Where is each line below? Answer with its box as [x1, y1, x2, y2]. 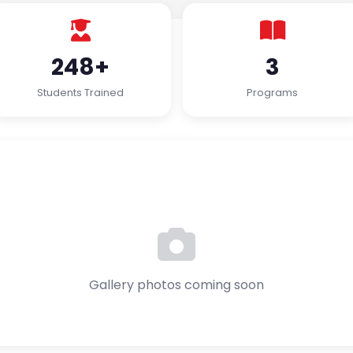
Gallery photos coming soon [89, 276, 264, 294]
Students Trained [37, 86, 124, 99]
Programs [247, 86, 299, 99]
